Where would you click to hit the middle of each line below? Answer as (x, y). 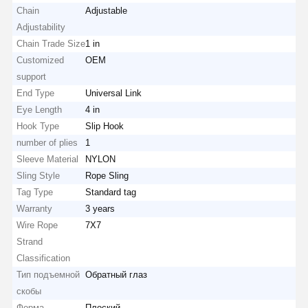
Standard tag (111, 192)
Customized (41, 60)
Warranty (35, 208)
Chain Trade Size (51, 43)
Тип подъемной (48, 274)
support (32, 76)
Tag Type (35, 192)
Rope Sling (107, 175)
